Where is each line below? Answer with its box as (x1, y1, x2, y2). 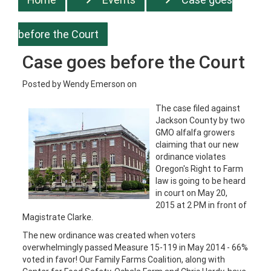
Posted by (22, 79, 64, 90)
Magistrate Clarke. (22, 212, 94, 223)
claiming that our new (155, 139, 240, 150)
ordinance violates (155, 151, 226, 162)
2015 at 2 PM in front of (155, 200, 247, 211)
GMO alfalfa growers (155, 127, 235, 138)
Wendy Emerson (63, 79, 126, 90)
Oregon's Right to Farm (155, 163, 244, 174)
